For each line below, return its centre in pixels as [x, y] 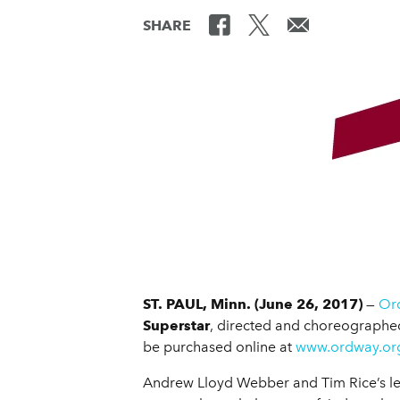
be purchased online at [219, 347]
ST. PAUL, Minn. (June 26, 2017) [253, 304]
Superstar [176, 326]
